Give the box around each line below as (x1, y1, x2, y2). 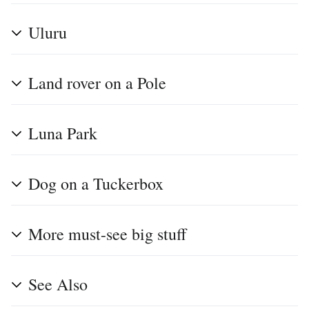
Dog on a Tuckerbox (28, 172, 163, 195)
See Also (28, 272, 88, 295)
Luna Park (28, 121, 97, 144)
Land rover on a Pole (28, 71, 166, 94)
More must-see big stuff (28, 222, 186, 245)
